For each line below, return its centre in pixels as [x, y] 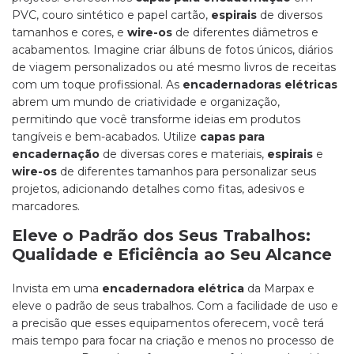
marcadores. [46, 207]
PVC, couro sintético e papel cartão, [111, 15]
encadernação [56, 154]
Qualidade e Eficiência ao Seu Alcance [172, 255]
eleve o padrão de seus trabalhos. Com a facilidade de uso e [175, 306]
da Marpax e [279, 289]
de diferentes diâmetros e [245, 33]
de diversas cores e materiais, [183, 154]
